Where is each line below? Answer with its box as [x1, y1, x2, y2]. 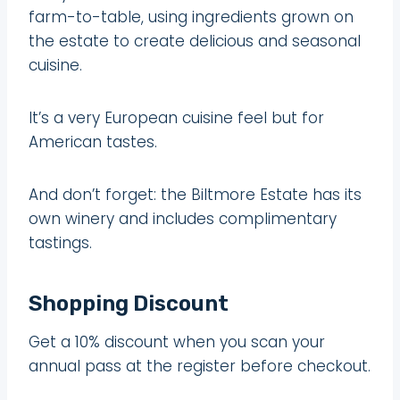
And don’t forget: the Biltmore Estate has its [29, 183, 362, 205]
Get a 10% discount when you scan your [29, 330, 325, 353]
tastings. [29, 231, 92, 254]
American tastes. [29, 130, 157, 153]
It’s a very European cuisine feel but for [29, 106, 324, 129]
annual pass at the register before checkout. [29, 354, 371, 377]
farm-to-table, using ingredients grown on [29, 5, 354, 28]
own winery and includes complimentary [29, 207, 337, 229]
